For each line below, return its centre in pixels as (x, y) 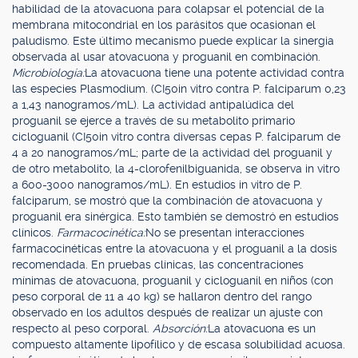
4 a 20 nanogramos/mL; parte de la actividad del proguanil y (172, 153)
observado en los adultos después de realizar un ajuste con (167, 312)
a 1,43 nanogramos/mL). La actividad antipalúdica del (153, 105)
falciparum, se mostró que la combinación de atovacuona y (167, 201)
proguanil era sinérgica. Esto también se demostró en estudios (175, 217)
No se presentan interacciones (225, 233)
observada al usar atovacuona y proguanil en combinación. (166, 57)
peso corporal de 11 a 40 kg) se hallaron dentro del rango (162, 296)
